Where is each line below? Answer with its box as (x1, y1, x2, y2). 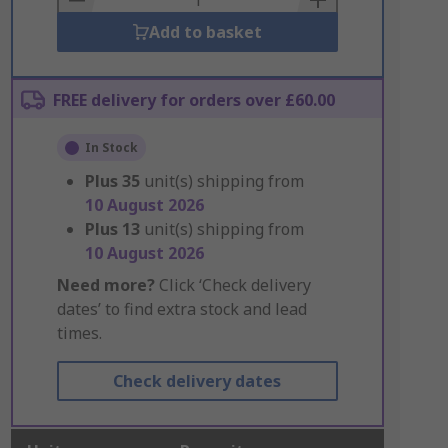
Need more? (56, 274, 155, 296)
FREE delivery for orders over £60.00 (52, 89, 335, 111)
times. (56, 322, 102, 344)
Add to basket (148, 21, 262, 43)
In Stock (84, 139, 138, 156)
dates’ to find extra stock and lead (56, 298, 307, 320)
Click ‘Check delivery (154, 274, 311, 296)
